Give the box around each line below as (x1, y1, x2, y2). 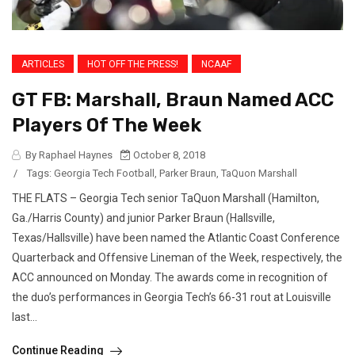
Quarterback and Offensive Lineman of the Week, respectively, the (12, 250, 342, 264)
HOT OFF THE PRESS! (87, 58, 178, 70)
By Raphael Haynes (23, 148, 113, 161)
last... (12, 310, 37, 323)
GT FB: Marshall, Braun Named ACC (12, 88, 334, 111)
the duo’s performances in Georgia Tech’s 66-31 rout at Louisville (12, 290, 331, 303)
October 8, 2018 (131, 148, 205, 161)
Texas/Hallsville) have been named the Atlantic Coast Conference (12, 231, 340, 244)
